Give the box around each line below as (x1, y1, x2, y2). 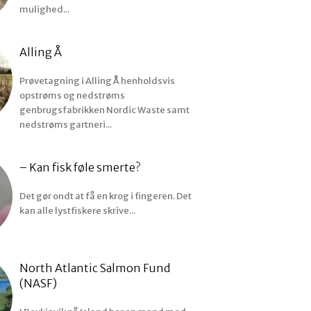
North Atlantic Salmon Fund (19, 260, 171, 275)
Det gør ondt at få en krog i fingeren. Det (19, 190, 192, 202)
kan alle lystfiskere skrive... (19, 204, 136, 217)
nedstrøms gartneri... (19, 118, 112, 131)
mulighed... (19, 3, 70, 15)
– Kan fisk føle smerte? (19, 160, 141, 174)
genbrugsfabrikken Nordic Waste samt (19, 103, 190, 116)
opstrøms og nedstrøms (19, 89, 126, 101)
